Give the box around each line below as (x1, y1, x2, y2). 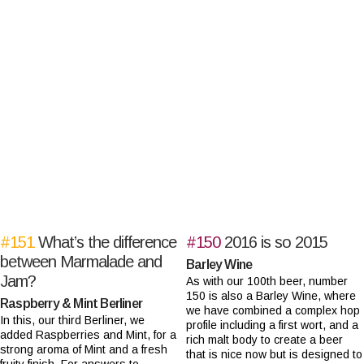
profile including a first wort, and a (186, 318, 358, 332)
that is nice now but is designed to (186, 348, 362, 362)
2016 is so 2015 (224, 233, 327, 252)
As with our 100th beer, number (186, 275, 348, 288)
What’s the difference (38, 233, 176, 252)
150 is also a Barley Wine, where (186, 289, 356, 303)
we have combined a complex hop (186, 304, 360, 318)
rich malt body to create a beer (186, 333, 343, 347)
